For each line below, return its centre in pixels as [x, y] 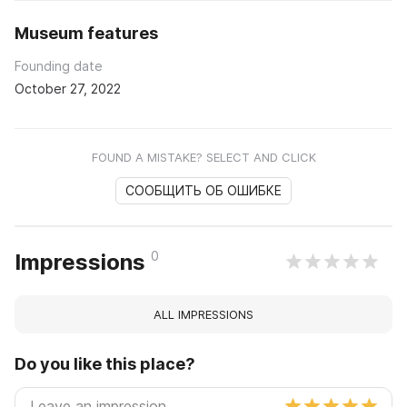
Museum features [86, 33]
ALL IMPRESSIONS [203, 314]
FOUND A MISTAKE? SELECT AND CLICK [203, 157]
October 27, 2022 [68, 88]
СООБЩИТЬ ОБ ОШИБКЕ [203, 190]
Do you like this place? [105, 363]
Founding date [59, 65]
